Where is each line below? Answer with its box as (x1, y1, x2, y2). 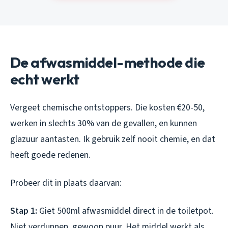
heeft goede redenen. (10, 149, 91, 162)
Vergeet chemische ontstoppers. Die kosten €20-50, (10, 101, 205, 115)
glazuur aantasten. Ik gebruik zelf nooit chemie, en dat (10, 133, 215, 146)
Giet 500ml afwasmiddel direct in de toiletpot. (37, 205, 214, 218)
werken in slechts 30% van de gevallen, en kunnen (10, 117, 197, 130)
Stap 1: (10, 205, 37, 218)
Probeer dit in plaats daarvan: (10, 177, 122, 190)
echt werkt (10, 70, 79, 89)
